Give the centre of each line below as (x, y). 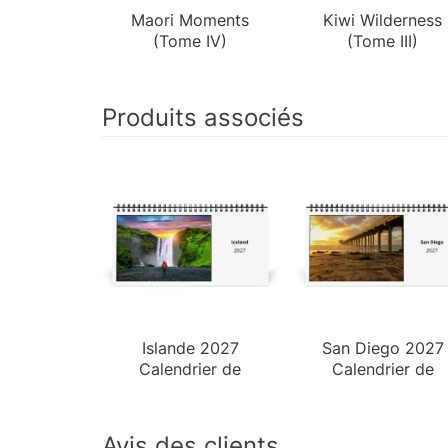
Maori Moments (190, 19)
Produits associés (203, 117)
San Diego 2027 (382, 347)
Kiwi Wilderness (383, 19)
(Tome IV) (190, 40)
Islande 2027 (190, 347)
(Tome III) (383, 40)
